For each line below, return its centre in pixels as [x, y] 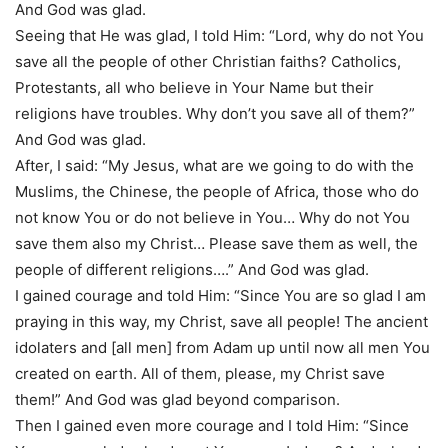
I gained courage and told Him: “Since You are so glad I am [220, 295]
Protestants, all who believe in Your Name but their [194, 87]
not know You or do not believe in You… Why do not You [212, 217]
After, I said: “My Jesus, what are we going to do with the [214, 165]
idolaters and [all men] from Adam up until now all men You [222, 347]
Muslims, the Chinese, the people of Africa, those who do [217, 191]
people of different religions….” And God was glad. [192, 269]
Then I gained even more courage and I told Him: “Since [212, 425]
